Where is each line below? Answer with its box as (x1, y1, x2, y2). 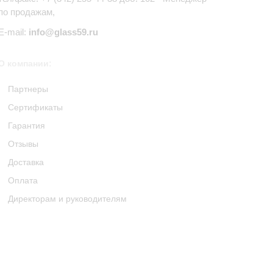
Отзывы (7, 139, 38, 149)
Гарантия (7, 121, 45, 130)
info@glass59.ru (28, 27, 98, 37)
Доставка (7, 157, 44, 167)
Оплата (7, 175, 38, 185)
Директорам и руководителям (7, 194, 127, 204)
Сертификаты (7, 102, 63, 112)
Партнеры (7, 84, 48, 94)
